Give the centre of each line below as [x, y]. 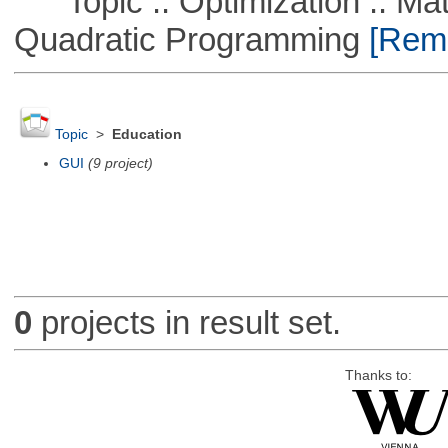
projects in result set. [186, 323]
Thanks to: [378, 375]
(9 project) [120, 163]
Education [146, 135]
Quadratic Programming [186, 39]
